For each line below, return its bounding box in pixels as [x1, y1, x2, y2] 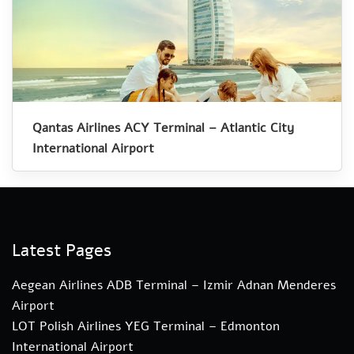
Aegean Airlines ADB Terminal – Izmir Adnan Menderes [12, 276, 336, 294]
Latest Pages [12, 238, 111, 262]
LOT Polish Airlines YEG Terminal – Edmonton [12, 317, 280, 335]
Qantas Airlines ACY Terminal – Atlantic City [32, 119, 294, 137]
